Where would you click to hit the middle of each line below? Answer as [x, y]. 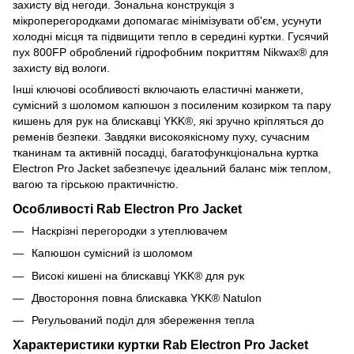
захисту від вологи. [61, 68]
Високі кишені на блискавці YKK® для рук [138, 275]
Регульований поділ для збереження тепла [143, 320]
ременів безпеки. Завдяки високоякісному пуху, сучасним [161, 136]
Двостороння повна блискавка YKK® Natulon [147, 298]
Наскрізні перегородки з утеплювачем [130, 230]
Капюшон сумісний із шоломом [112, 253]
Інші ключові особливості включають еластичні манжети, [158, 89]
